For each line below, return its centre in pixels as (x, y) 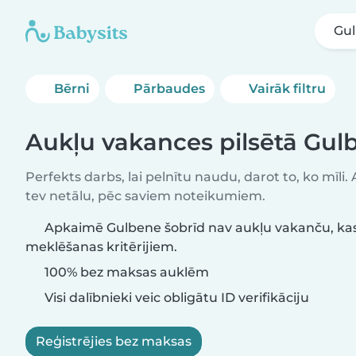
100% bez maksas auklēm (125, 272)
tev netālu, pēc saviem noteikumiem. (145, 196)
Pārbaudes (170, 89)
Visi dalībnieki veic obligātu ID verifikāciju (175, 298)
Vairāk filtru (288, 89)
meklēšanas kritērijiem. (101, 247)
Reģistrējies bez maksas (114, 341)
